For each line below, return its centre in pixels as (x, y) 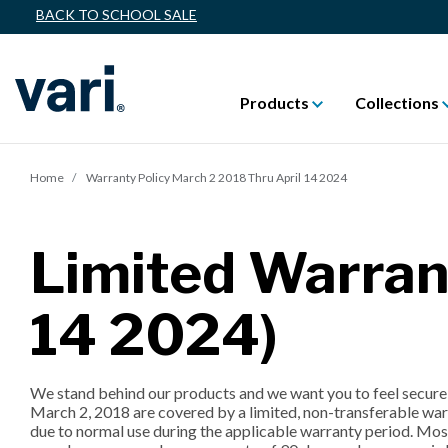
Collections (398, 102)
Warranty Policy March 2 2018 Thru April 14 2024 (216, 177)
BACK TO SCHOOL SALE (116, 15)
